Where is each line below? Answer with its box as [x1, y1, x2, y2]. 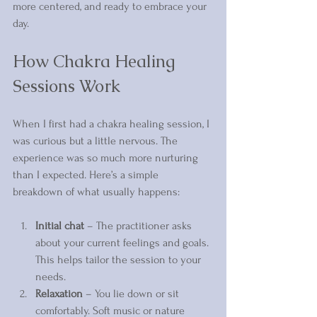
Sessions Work [13, 74, 120, 97]
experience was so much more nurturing [13, 151, 201, 164]
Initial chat [35, 219, 84, 232]
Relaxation [35, 287, 83, 300]
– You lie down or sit [83, 287, 182, 300]
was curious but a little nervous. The [13, 134, 180, 147]
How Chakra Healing [13, 50, 179, 72]
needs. [35, 270, 71, 283]
